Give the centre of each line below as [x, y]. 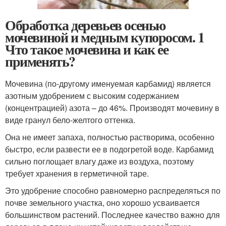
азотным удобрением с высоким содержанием [92, 96]
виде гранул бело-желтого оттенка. [70, 120]
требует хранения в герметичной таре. [77, 174]
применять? [40, 62]
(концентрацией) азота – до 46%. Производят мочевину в [112, 108]
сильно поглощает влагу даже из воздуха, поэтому [99, 161]
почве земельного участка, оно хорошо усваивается [102, 203]
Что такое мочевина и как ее [87, 49]
